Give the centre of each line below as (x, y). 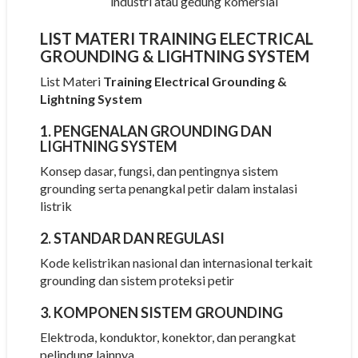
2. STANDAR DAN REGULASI (132, 238)
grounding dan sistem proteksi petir (137, 280)
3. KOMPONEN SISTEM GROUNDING (161, 312)
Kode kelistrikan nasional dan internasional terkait (176, 262)
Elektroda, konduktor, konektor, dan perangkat (167, 336)
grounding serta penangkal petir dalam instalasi (168, 188)
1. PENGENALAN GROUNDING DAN (155, 131)
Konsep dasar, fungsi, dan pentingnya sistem (159, 170)
